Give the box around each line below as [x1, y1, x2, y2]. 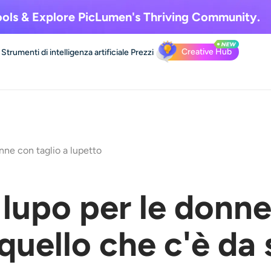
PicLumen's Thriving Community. [74, 10, 260, 24]
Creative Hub [181, 47, 232, 57]
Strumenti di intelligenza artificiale [1, 47, 129, 57]
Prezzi [131, 47, 154, 57]
